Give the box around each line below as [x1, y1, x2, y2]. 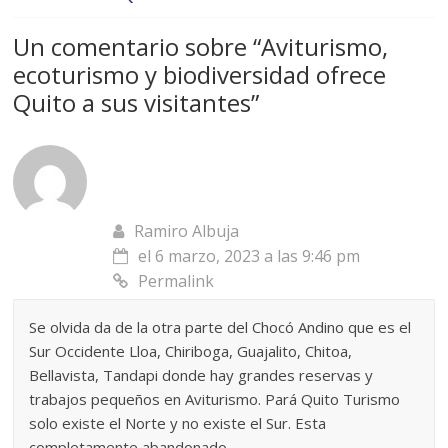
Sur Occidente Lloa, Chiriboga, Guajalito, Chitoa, [29, 341, 353, 362]
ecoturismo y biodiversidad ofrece [13, 58, 387, 92]
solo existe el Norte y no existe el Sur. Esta [29, 413, 327, 434]
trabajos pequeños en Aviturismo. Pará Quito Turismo [29, 389, 401, 410]
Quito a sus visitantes [13, 86, 252, 120]
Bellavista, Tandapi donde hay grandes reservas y [29, 365, 374, 386]
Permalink [138, 270, 215, 293]
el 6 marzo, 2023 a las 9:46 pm [138, 245, 361, 268]
